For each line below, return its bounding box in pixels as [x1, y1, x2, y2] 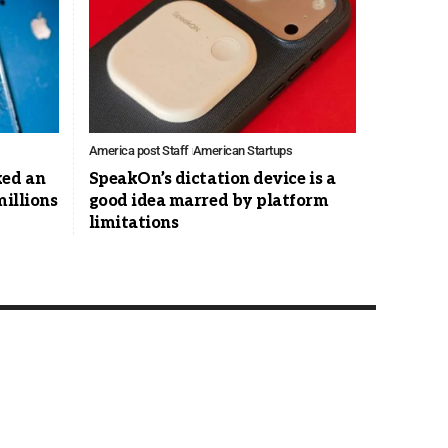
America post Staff [88, 143, 189, 159]
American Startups [192, 143, 293, 159]
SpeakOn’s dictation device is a [88, 170, 336, 190]
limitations [88, 214, 179, 234]
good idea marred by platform [88, 192, 329, 212]
